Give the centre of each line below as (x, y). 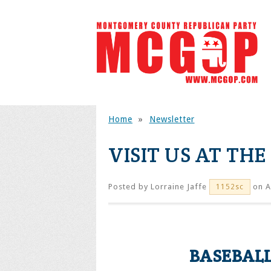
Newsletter (172, 119)
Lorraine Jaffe (179, 187)
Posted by (129, 187)
